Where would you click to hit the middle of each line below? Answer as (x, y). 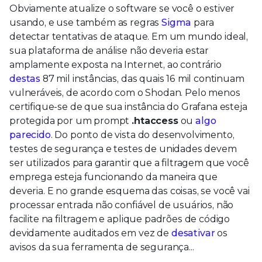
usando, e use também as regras (86, 23)
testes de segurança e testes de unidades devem (123, 149)
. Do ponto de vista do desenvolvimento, (142, 135)
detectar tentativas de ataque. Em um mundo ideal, (129, 37)
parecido (30, 135)
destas (25, 79)
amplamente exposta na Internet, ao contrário (116, 65)
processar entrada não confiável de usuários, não (122, 205)
